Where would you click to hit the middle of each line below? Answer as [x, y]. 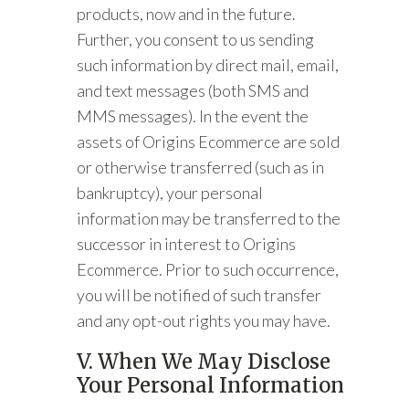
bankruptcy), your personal [170, 193]
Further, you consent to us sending [196, 39]
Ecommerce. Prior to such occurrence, [208, 269]
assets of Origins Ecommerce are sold [209, 142]
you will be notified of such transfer [199, 295]
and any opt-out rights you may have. [207, 320]
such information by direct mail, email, [208, 65]
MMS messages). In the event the [193, 116]
